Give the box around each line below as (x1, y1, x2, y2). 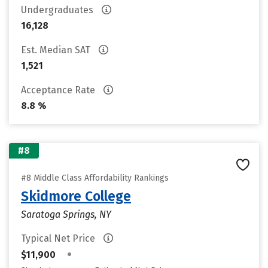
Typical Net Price (21, 233, 98, 244)
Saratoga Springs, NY (21, 209, 111, 220)
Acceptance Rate (21, 84, 98, 96)
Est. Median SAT (21, 44, 93, 56)
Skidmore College (21, 188, 131, 205)
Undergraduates (21, 4, 96, 16)
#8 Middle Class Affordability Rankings (21, 173, 169, 183)
